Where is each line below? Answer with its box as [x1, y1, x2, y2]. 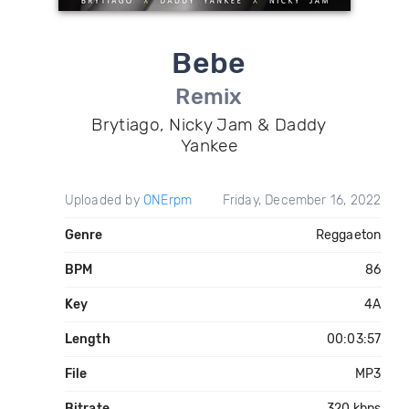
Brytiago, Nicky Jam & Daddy [91, 114, 327, 135]
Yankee [181, 135, 237, 156]
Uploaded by [64, 193, 143, 208]
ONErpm [142, 193, 193, 208]
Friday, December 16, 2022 [222, 193, 382, 208]
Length [64, 331, 110, 347]
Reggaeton [315, 227, 382, 243]
